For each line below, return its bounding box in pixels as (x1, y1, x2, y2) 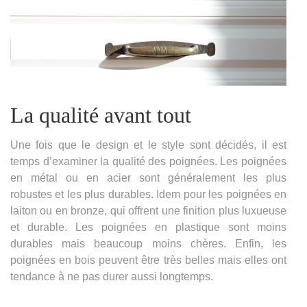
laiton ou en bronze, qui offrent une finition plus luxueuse (10, 204, 286, 217)
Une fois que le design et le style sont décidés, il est (10, 138, 286, 151)
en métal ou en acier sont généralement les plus (10, 171, 286, 184)
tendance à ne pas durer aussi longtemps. (10, 270, 213, 282)
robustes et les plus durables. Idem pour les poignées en (10, 188, 286, 200)
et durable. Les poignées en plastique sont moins (10, 221, 286, 233)
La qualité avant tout (10, 102, 191, 127)
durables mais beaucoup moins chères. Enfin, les (10, 237, 286, 249)
